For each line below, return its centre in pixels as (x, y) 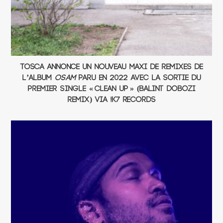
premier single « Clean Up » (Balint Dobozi (111, 89)
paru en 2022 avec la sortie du (138, 78)
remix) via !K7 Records (111, 100)
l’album (38, 78)
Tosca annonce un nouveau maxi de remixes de (111, 67)
